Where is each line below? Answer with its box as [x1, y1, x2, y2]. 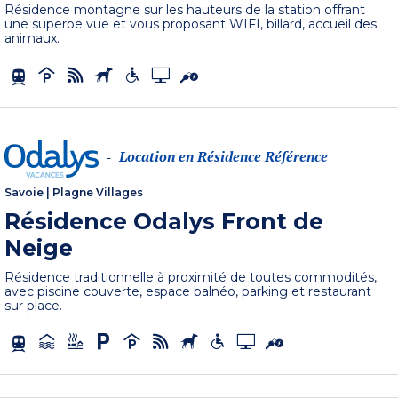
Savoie [4, 185, 44, 199]
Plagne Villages [52, 185, 144, 199]
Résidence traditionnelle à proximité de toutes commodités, [4, 268, 378, 285]
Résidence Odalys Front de [4, 207, 324, 235]
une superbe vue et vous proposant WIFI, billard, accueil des [4, 15, 378, 32]
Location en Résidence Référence [119, 147, 329, 167]
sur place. [4, 297, 63, 314]
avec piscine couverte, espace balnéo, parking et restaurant [4, 283, 372, 299]
